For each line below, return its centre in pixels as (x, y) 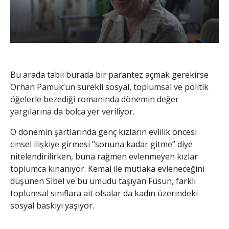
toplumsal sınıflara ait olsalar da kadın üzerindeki (104, 193)
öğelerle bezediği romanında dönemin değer (95, 99)
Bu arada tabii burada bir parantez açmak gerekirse (109, 75)
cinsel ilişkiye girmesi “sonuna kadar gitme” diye (101, 144)
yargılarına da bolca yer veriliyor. (72, 112)
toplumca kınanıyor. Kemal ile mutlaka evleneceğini (107, 169)
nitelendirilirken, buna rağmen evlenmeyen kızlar (104, 157)
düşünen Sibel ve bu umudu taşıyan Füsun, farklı (103, 181)
